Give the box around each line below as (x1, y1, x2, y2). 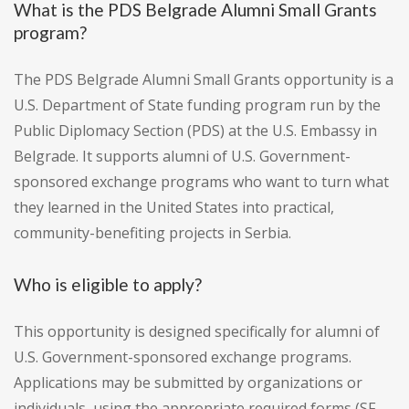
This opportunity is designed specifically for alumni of (14, 321, 380, 342)
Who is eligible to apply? (14, 274, 202, 296)
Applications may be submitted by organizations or (14, 372, 362, 393)
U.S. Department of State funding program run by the (14, 95, 381, 116)
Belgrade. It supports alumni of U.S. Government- (14, 146, 351, 167)
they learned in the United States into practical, (14, 197, 334, 218)
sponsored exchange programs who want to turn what (14, 172, 389, 193)
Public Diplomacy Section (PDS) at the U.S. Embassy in (14, 121, 377, 142)
